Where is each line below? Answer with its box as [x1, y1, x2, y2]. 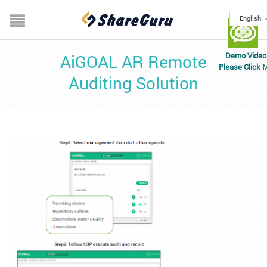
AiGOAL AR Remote [60, 53, 207, 72]
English [240, 15, 261, 22]
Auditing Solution [69, 74, 198, 93]
